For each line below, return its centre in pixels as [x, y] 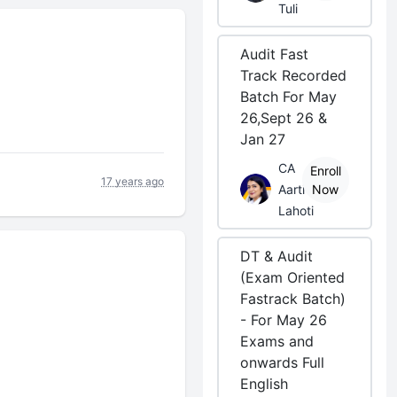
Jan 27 [263, 139]
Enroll [325, 171]
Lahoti [296, 210]
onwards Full [283, 362]
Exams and [277, 341]
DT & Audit [277, 256]
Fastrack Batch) [293, 299]
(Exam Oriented [293, 277]
